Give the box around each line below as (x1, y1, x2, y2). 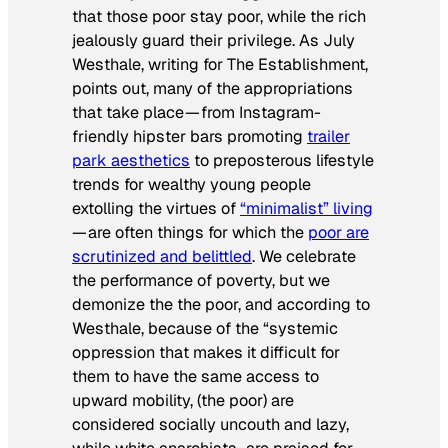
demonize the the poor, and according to (72, 293, 370, 315)
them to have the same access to (72, 365, 319, 387)
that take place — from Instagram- (72, 101, 321, 123)
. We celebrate (252, 245, 356, 267)
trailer (307, 125, 350, 147)
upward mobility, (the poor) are (72, 389, 294, 411)
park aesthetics (72, 149, 190, 171)
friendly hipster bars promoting (72, 125, 307, 147)
